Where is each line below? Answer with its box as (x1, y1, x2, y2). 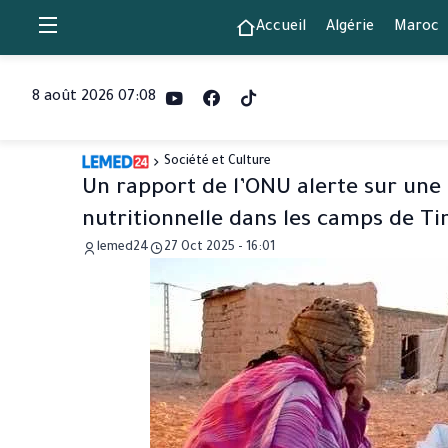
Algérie (325, 19, 374, 36)
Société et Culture (163, 155, 271, 169)
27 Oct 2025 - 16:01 (164, 241, 275, 255)
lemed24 (97, 241, 149, 255)
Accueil (255, 19, 306, 36)
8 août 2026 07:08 (32, 89, 156, 106)
